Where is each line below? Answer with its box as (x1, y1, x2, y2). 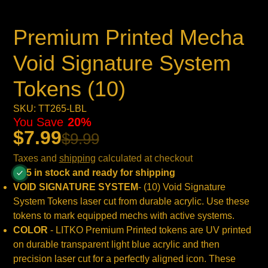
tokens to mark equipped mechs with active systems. (13, 211, 234, 221)
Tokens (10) (13, 77, 126, 102)
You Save (13, 115, 63, 129)
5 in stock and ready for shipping (26, 167, 176, 178)
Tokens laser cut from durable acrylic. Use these (47, 196, 249, 207)
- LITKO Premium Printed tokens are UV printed (47, 225, 251, 236)
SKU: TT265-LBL (13, 103, 87, 114)
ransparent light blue (63, 239, 150, 250)
